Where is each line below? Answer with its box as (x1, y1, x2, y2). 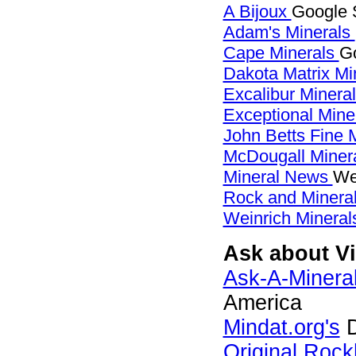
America (222, 291, 302, 315)
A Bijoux (222, 2, 292, 21)
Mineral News (222, 167, 333, 187)
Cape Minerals (222, 43, 339, 63)
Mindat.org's (222, 315, 340, 339)
